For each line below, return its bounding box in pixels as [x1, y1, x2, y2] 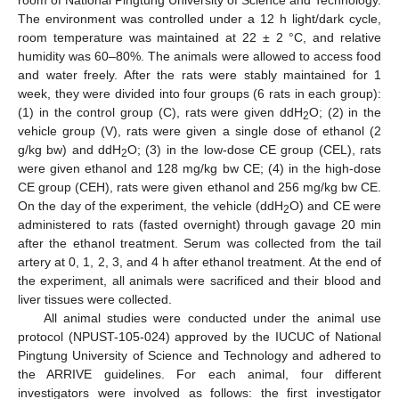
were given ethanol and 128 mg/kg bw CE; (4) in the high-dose [18, 160, 381, 175]
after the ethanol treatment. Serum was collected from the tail [18, 235, 381, 250]
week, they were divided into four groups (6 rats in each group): [18, 85, 381, 101]
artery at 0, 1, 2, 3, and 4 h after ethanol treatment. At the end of [18, 254, 381, 269]
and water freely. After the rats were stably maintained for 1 [18, 67, 381, 82]
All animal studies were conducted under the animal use [43, 310, 381, 325]
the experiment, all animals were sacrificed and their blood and [18, 273, 381, 288]
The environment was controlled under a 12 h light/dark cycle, [18, 11, 381, 26]
